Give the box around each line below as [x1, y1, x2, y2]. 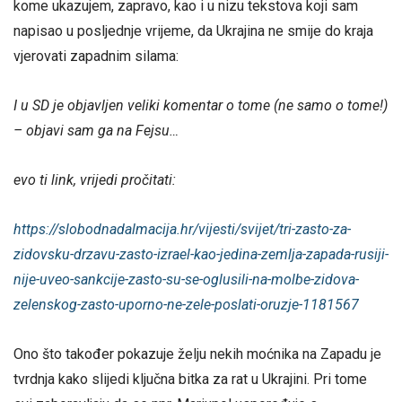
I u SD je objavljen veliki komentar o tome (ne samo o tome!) [13, 96, 388, 114]
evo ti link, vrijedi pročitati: [13, 170, 176, 188]
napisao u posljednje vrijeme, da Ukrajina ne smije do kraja [13, 22, 373, 39]
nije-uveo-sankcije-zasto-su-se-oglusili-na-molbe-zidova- [13, 271, 359, 289]
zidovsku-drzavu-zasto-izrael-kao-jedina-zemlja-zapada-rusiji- [13, 246, 389, 264]
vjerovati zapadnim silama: [13, 47, 179, 65]
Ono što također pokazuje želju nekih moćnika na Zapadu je [13, 345, 381, 363]
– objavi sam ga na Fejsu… [13, 121, 179, 139]
